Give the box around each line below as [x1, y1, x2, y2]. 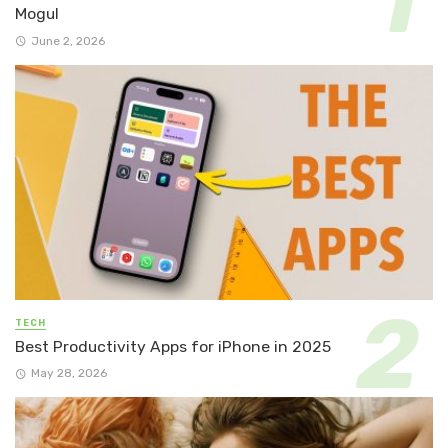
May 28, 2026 [30, 365, 107, 380]
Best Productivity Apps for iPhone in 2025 [15, 336, 331, 356]
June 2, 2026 [30, 33, 105, 48]
